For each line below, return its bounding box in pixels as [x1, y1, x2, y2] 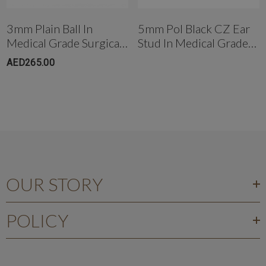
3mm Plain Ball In [7, 21, 93, 36]
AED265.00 [7, 56, 55, 68]
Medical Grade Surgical [7, 35, 122, 50]
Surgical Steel [138, 49, 205, 64]
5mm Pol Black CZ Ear [138, 21, 250, 36]
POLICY [6, 209, 68, 231]
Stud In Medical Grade [138, 35, 248, 50]
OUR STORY [6, 173, 103, 195]
